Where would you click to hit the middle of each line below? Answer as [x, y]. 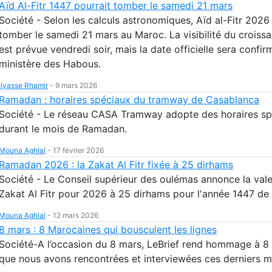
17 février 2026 [78, 150]
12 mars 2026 [75, 215]
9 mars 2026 [76, 85]
